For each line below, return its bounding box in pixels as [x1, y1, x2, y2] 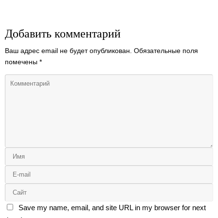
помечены [5, 58, 39, 66]
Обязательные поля [134, 47, 198, 55]
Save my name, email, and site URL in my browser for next [18, 203, 206, 212]
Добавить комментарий [5, 25, 121, 41]
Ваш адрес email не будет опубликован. [5, 47, 132, 55]
